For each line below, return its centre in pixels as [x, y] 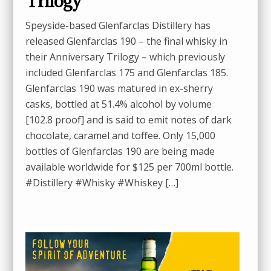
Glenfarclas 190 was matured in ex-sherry [119, 88]
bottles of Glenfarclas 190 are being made [120, 151]
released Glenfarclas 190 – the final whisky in [127, 41]
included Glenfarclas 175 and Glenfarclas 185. [127, 72]
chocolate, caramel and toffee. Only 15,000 [121, 135]
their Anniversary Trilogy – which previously [126, 57]
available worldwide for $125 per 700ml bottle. [130, 167]
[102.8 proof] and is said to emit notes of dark [129, 119]
